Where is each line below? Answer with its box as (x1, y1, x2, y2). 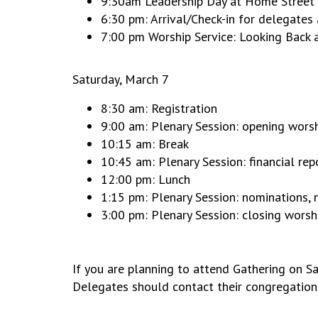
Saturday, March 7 (72, 71, 169, 87)
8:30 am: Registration (101, 100, 217, 116)
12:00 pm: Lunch (101, 171, 190, 187)
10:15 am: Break (101, 136, 189, 152)
